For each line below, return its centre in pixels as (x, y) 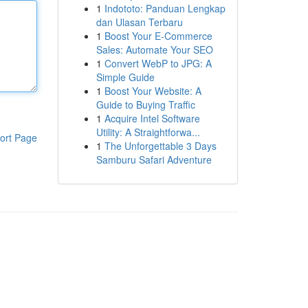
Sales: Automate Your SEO (154, 49)
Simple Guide (125, 77)
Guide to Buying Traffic (145, 104)
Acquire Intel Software (152, 118)
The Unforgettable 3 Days (160, 146)
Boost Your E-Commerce (158, 36)
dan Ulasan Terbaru (139, 22)
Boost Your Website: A (153, 91)
